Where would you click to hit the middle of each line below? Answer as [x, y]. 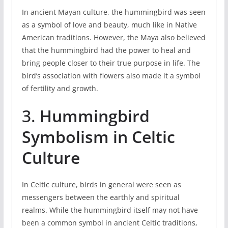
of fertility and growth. [60, 88]
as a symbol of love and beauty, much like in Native [109, 24]
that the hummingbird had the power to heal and [106, 50]
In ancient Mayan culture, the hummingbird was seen [113, 12]
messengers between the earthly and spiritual [101, 197]
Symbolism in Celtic [98, 136]
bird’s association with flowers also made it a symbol [111, 75]
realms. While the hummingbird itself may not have [110, 210]
